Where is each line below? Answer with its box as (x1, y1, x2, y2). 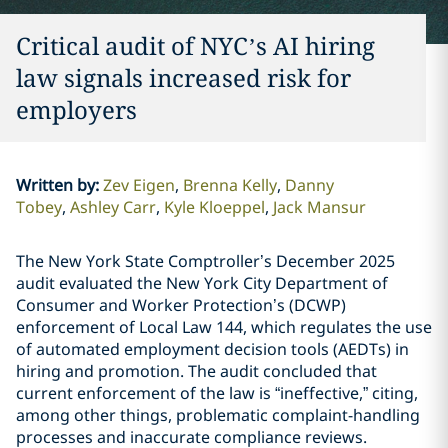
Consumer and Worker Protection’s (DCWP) (16, 294, 346, 316)
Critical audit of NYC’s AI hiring (16, 29, 375, 62)
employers (16, 93, 137, 126)
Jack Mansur (272, 196, 366, 218)
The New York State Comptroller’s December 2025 (16, 250, 395, 272)
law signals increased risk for (16, 61, 351, 94)
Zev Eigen (102, 174, 175, 196)
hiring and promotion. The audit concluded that (16, 360, 377, 382)
